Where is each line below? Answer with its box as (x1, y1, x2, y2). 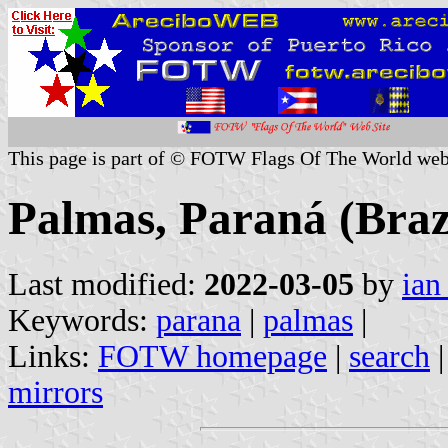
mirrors (8, 374, 103, 410)
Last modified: (8, 266, 204, 302)
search (349, 338, 430, 374)
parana (156, 302, 241, 338)
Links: (8, 338, 98, 374)
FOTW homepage (98, 338, 327, 374)
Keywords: (8, 302, 156, 338)
